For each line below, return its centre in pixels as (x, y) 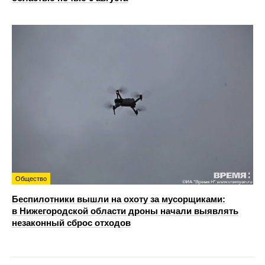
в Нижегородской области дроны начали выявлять (125, 211)
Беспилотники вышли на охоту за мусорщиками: (119, 199)
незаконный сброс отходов (71, 222)
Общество (31, 178)
